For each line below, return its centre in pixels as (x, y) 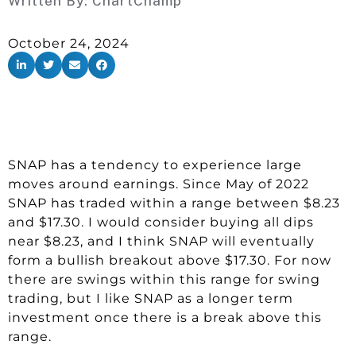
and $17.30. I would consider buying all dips (161, 222)
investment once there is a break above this (165, 317)
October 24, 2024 (69, 43)
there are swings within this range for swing (164, 279)
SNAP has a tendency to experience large (155, 164)
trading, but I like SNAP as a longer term (151, 298)
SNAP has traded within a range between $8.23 (174, 203)
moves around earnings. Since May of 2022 (159, 184)
